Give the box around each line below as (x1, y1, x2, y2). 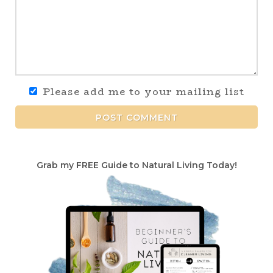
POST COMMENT (95, 112, 178, 123)
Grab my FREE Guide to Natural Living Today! (36, 159, 237, 171)
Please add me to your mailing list (42, 83, 244, 99)
